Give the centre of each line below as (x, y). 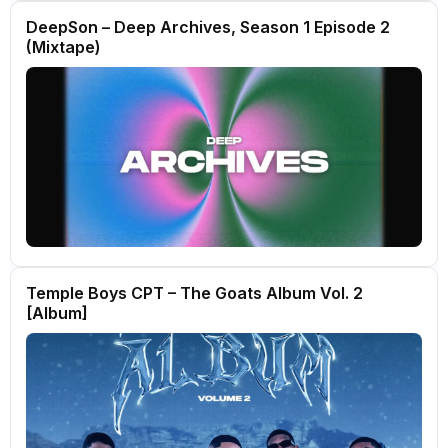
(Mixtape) (63, 47)
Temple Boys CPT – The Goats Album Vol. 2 (194, 293)
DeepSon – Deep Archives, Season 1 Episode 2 (208, 27)
